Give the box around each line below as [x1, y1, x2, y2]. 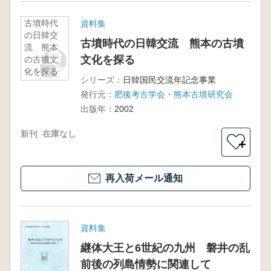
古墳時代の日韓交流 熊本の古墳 [80, 38, 244, 50]
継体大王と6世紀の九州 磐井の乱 [80, 242, 250, 254]
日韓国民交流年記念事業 [122, 75, 216, 85]
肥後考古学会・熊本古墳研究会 [114, 90, 233, 99]
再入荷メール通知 [105, 173, 183, 183]
